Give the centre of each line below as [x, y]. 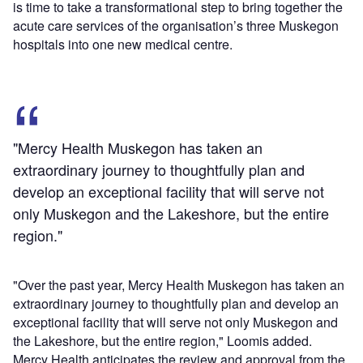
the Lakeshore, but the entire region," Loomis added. [162, 340]
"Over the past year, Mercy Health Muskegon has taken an [179, 284]
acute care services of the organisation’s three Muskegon [176, 25]
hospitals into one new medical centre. [123, 44]
